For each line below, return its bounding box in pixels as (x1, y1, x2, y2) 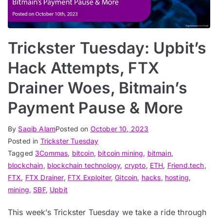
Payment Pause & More (8, 98, 183, 117)
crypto (124, 161, 146, 169)
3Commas (35, 148, 68, 157)
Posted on (55, 124, 91, 133)
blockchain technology (47, 161, 121, 169)
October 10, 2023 (90, 124, 149, 133)
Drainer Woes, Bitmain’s (8, 78, 187, 97)
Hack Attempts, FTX (8, 58, 159, 77)
